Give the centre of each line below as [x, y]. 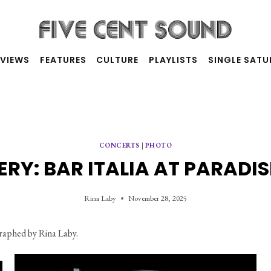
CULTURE [118, 60]
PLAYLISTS [174, 60]
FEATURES [63, 60]
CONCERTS [119, 145]
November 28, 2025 [158, 198]
